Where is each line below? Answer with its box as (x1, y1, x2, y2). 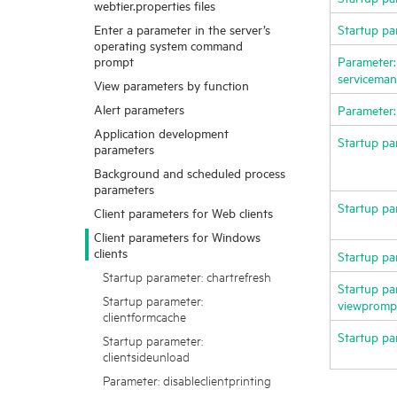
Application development (94, 124, 229, 141)
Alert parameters (94, 100, 184, 117)
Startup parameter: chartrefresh (103, 268, 271, 284)
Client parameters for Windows (94, 228, 261, 245)
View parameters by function (94, 76, 249, 93)
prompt (94, 52, 134, 69)
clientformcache (103, 307, 186, 324)
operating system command (94, 36, 243, 53)
